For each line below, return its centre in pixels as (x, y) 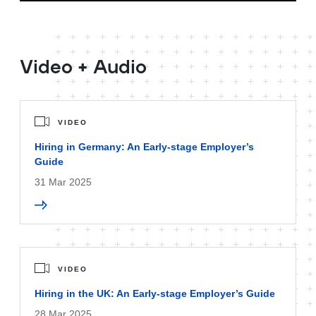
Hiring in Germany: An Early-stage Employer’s (144, 146)
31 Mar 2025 (63, 182)
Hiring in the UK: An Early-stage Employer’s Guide (155, 293)
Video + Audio (83, 68)
